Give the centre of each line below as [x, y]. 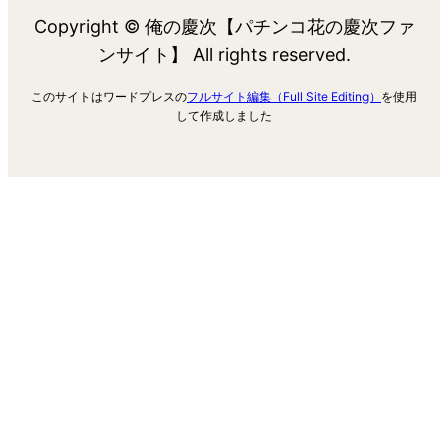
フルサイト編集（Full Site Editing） [284, 97]
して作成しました [224, 116]
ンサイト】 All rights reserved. [224, 55]
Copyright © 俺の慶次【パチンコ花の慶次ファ [224, 27]
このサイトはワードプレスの [109, 97]
